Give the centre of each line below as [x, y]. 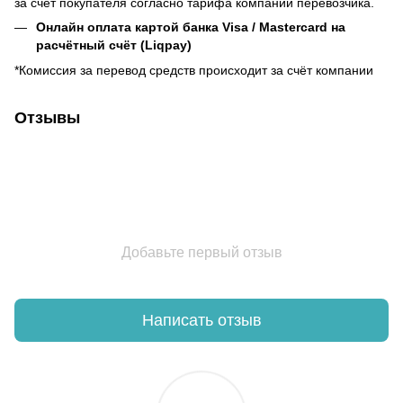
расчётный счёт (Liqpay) [114, 45]
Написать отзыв [201, 320]
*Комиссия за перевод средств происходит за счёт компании [194, 71]
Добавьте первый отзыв [201, 253]
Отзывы [47, 118]
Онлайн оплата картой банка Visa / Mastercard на [191, 27]
